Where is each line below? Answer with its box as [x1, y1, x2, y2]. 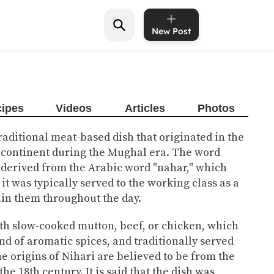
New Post [152, 26, 191, 37]
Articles [125, 102, 165, 114]
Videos [56, 102, 92, 114]
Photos [198, 102, 235, 114]
